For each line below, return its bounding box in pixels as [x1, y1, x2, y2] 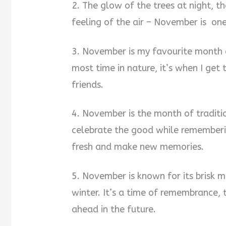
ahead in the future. [72, 204, 156, 215]
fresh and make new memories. [72, 141, 204, 153]
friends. [72, 79, 104, 90]
